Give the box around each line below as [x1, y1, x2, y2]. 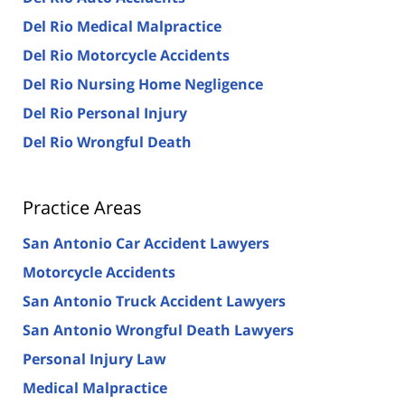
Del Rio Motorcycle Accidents [23, 44, 230, 65]
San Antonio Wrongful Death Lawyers [23, 319, 294, 340]
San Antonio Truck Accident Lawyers [23, 290, 286, 311]
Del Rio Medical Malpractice [23, 15, 221, 36]
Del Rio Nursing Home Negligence [23, 73, 263, 94]
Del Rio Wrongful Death [23, 131, 192, 152]
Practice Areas [23, 194, 142, 220]
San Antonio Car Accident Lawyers [23, 232, 269, 253]
